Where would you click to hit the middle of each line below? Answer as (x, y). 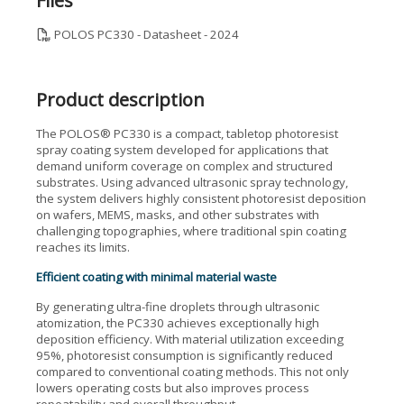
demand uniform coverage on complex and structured (184, 166)
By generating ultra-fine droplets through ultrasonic (178, 307)
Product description (120, 100)
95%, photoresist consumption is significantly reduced (184, 355)
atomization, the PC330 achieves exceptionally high (178, 323)
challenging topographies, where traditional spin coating (191, 231)
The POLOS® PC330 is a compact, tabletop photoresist (187, 133)
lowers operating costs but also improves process (173, 388)
